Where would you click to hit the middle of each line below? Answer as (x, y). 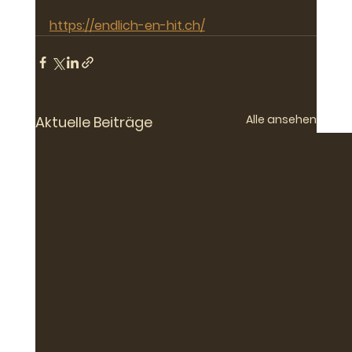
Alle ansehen (282, 120)
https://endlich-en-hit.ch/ (127, 26)
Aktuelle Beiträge (93, 123)
